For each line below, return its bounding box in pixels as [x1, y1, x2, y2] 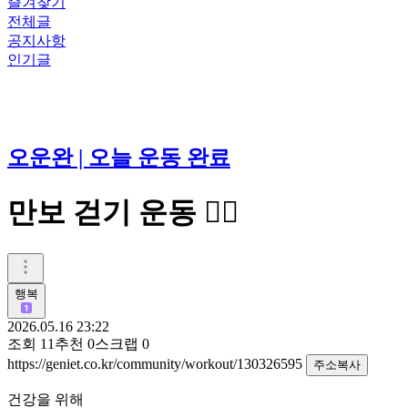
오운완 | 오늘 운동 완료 [7, 145, 230, 169]
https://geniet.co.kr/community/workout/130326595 [7, 355, 306, 372]
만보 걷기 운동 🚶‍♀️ [7, 196, 239, 229]
